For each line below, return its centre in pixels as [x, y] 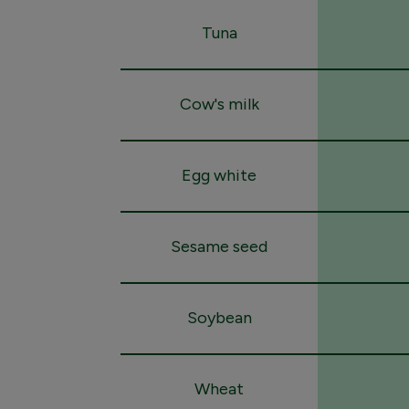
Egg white [219, 175]
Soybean [219, 318]
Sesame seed [219, 246]
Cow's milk [219, 104]
